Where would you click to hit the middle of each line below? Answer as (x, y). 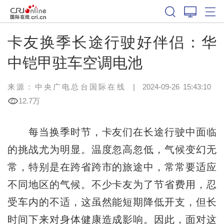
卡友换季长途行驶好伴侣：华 (112, 42)
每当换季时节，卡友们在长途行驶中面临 (112, 132)
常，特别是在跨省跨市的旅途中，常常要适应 (112, 167)
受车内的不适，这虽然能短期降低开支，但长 (112, 202)
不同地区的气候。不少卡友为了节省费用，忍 (112, 184)
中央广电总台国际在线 (80, 86)
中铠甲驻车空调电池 (75, 62)
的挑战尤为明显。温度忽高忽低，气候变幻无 (112, 149)
